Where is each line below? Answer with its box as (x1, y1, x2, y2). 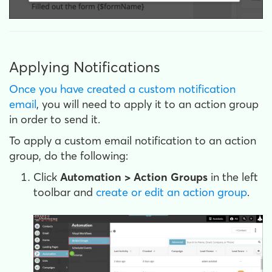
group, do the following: (9, 149, 128, 163)
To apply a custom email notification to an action (9, 134, 256, 148)
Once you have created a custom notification (9, 82, 236, 97)
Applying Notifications (9, 58, 160, 76)
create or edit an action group (96, 185, 247, 200)
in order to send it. (9, 112, 100, 127)
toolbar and (33, 185, 96, 200)
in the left (211, 170, 258, 185)
